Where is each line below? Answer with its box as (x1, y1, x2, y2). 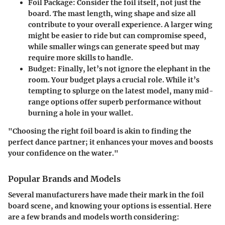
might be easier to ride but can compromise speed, (28, 31, 206, 40)
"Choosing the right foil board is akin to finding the (8, 126, 191, 136)
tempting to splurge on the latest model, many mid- (28, 86, 213, 95)
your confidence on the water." (8, 148, 119, 158)
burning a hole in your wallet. (28, 108, 133, 118)
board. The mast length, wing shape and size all (28, 9, 196, 18)
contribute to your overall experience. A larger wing (28, 20, 212, 29)
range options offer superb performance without (28, 97, 201, 106)
